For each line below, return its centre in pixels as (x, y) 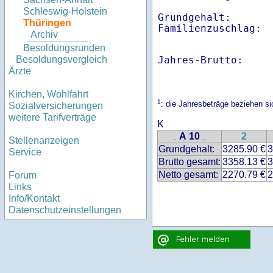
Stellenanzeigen (44, 141)
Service (25, 152)
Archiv (44, 35)
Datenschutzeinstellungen (65, 210)
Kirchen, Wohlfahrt (48, 94)
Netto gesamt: (188, 175)
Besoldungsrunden (64, 48)
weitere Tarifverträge (52, 118)
